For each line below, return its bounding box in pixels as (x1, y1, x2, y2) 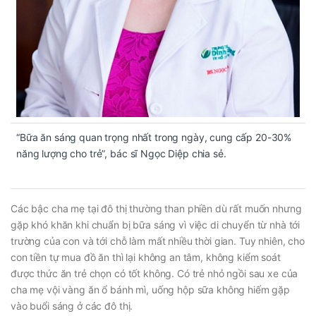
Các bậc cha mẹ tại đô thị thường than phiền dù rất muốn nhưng (11, 202, 302, 214)
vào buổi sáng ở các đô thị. (11, 299, 133, 312)
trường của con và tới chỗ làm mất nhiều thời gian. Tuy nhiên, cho (11, 234, 305, 247)
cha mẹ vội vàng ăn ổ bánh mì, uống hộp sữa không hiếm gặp (11, 283, 291, 296)
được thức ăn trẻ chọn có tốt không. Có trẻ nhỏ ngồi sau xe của (11, 267, 298, 279)
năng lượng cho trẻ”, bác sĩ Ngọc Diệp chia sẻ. (16, 147, 226, 159)
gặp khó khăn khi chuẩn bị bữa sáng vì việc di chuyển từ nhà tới (11, 218, 300, 231)
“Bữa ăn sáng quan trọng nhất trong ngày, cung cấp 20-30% (16, 130, 292, 143)
